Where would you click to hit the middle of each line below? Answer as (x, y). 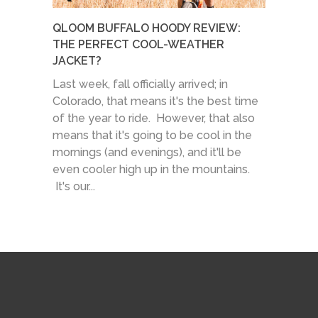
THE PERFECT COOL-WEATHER (138, 44)
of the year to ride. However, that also (154, 118)
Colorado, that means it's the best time (155, 101)
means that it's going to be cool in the (152, 135)
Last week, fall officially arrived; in (140, 84)
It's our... (74, 186)
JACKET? (77, 60)
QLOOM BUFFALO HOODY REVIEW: (147, 28)
